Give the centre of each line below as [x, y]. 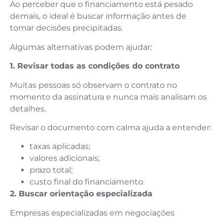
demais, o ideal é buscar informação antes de [98, 16]
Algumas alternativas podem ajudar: [81, 47]
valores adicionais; [65, 158]
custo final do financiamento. [87, 182]
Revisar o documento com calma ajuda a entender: [110, 128]
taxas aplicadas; [60, 147]
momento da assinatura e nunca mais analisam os [108, 97]
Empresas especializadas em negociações [92, 213]
